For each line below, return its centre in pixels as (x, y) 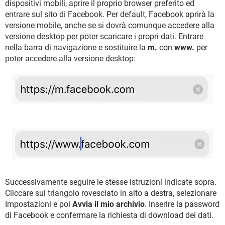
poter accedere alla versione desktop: (70, 58)
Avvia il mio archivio (108, 204)
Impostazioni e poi (39, 204)
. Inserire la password (182, 204)
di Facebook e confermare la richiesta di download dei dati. (109, 215)
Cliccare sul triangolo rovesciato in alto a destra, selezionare (111, 193)
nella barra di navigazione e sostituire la (76, 47)
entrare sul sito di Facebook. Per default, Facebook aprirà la (110, 14)
